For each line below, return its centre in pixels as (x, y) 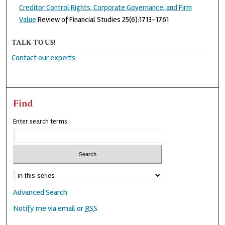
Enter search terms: (41, 121)
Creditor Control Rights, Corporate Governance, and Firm (105, 7)
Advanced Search (40, 193)
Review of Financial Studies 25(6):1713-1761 (102, 19)
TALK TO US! (34, 42)
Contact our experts (44, 58)
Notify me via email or (49, 209)
